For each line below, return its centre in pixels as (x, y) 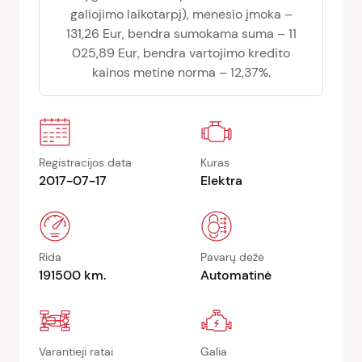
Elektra (221, 181)
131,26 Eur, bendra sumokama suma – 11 (181, 34)
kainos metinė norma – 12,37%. (181, 72)
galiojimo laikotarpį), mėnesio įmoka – (181, 14)
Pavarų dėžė (232, 257)
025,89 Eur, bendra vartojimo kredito (181, 53)
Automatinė (236, 275)
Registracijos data (85, 162)
